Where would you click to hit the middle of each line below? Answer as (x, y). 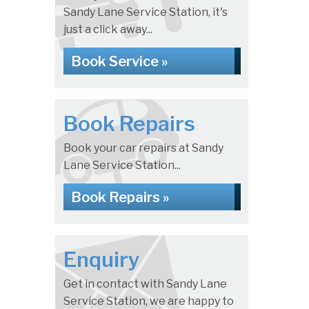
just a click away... (108, 30)
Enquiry (101, 260)
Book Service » (119, 62)
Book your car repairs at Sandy (143, 148)
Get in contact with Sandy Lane (145, 284)
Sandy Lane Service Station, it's (145, 12)
